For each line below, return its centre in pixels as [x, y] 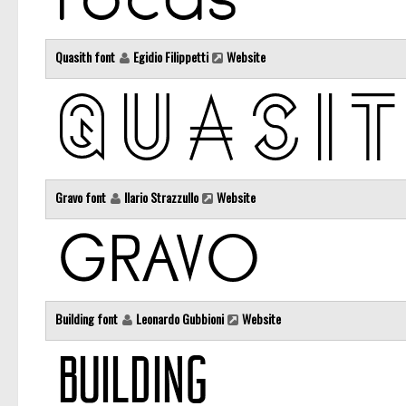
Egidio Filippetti [171, 57]
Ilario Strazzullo [161, 198]
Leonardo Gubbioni [180, 319]
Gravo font [82, 198]
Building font [88, 319]
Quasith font [87, 57]
